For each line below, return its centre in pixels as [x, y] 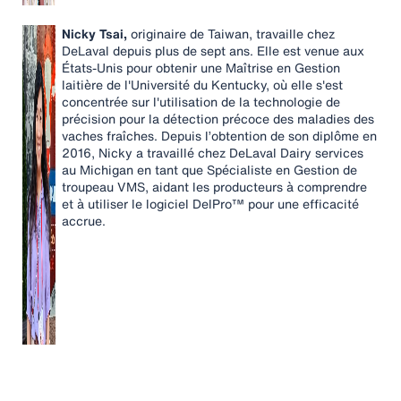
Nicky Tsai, [94, 34]
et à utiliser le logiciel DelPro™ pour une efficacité [210, 204]
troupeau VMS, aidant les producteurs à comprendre [214, 187]
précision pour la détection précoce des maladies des [218, 119]
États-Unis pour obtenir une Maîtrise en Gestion [201, 68]
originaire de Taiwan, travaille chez [231, 34]
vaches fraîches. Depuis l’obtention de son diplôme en [219, 136]
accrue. [84, 221]
